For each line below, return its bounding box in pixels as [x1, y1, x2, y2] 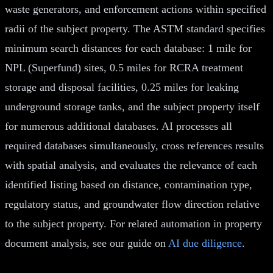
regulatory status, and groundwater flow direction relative [5, 197, 260, 210]
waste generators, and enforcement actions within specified [5, 2, 266, 15]
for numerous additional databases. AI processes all [5, 119, 232, 132]
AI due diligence [168, 236, 242, 249]
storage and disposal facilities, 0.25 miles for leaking [5, 80, 239, 93]
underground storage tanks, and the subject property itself [5, 100, 260, 113]
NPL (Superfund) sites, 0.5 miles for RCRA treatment [5, 61, 243, 74]
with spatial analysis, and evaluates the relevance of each [5, 158, 257, 171]
